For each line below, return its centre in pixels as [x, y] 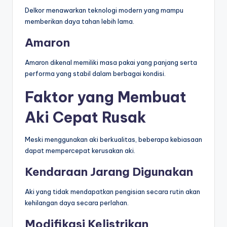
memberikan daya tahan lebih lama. [80, 21]
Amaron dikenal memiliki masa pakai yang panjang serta [111, 62]
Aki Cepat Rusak [85, 117]
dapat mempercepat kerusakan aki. [80, 150]
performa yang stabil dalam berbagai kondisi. [95, 73]
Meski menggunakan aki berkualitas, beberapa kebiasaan [113, 139]
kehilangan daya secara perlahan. [77, 202]
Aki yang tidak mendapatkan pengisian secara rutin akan [112, 191]
